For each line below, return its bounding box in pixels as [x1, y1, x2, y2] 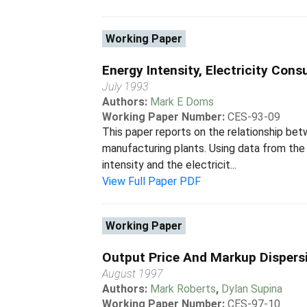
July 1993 [102, 80, 149, 93]
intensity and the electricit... [102, 158, 237, 171]
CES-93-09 [228, 110, 281, 123]
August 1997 [102, 267, 164, 280]
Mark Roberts [150, 282, 217, 295]
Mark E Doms [150, 95, 214, 108]
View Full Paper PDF [102, 175, 201, 188]
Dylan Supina [221, 282, 283, 295]
